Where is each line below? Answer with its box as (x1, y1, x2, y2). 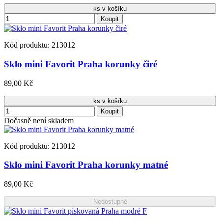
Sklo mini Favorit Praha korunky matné (4, 160, 168, 170)
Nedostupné (93, 198, 127, 206)
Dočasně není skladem (4, 116, 74, 125)
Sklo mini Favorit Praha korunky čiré (4, 59, 157, 70)
